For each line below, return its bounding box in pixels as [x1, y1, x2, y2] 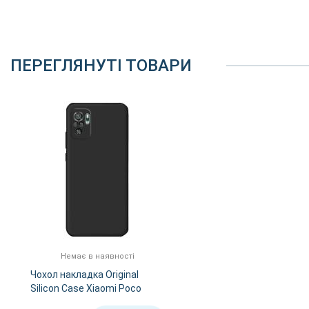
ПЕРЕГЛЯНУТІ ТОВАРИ [10, 55, 192, 75]
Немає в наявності [60, 251, 134, 261]
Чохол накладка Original [30, 268, 139, 280]
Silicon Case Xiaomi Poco [30, 282, 141, 294]
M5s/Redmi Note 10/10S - [30, 296, 146, 308]
